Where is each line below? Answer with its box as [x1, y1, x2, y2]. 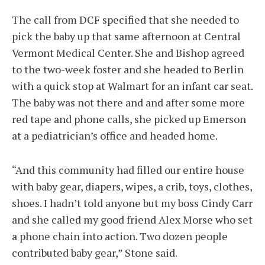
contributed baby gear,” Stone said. [12, 245, 177, 260]
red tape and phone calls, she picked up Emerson [12, 112, 246, 127]
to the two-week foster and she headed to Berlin [12, 62, 244, 77]
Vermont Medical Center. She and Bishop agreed [12, 46, 244, 60]
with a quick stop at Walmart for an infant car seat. [12, 79, 253, 93]
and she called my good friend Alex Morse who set [12, 212, 253, 227]
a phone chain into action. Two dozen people [12, 229, 228, 244]
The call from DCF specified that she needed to [12, 12, 239, 27]
